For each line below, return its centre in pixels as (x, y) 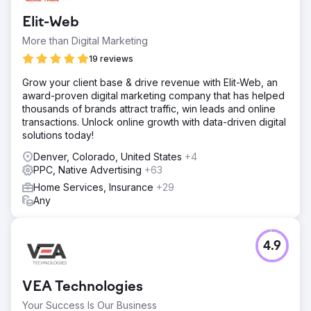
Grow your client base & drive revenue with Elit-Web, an (150, 82)
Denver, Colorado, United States (109, 157)
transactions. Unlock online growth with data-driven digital (154, 122)
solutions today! (58, 135)
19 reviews (111, 59)
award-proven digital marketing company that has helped (153, 95)
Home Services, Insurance (95, 187)
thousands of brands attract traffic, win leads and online (149, 109)
